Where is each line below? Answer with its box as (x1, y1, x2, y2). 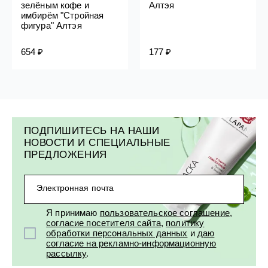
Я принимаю (46, 208, 100, 218)
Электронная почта (36, 183, 114, 193)
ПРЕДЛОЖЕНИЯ (23, 148, 107, 161)
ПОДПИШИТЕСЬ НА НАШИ (23, 124, 160, 137)
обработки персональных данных (46, 228, 188, 239)
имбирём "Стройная (20, 10, 104, 21)
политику (166, 218, 205, 229)
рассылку (46, 248, 87, 259)
